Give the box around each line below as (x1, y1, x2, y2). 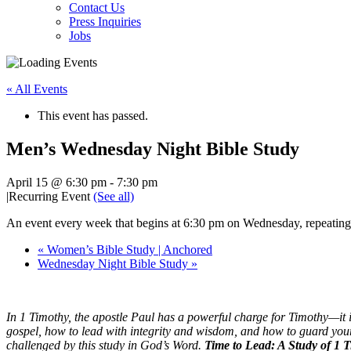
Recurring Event (9, 189, 93, 203)
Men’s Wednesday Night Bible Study (6, 138, 299, 159)
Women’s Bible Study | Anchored (44, 242, 212, 256)
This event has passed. (38, 108, 148, 122)
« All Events (6, 81, 67, 96)
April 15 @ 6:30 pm (6, 175, 107, 189)
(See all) (93, 189, 134, 203)
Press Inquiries (69, 14, 141, 28)
